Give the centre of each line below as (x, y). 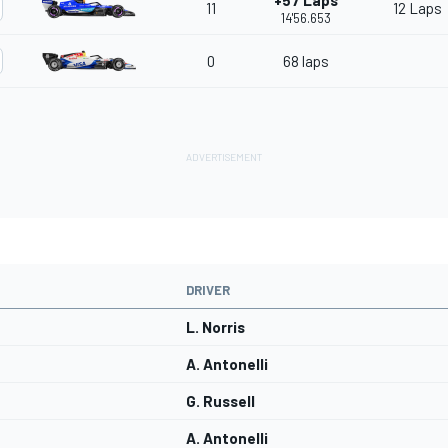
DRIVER (208, 290)
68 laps (305, 61)
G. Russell (220, 401)
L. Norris (215, 327)
